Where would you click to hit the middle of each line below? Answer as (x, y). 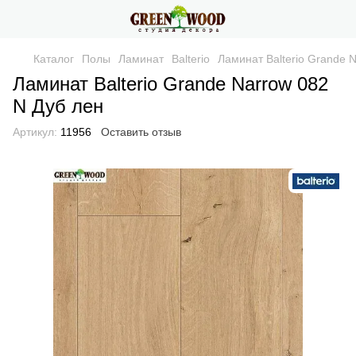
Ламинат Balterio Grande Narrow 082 (170, 84)
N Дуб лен (58, 106)
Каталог (54, 59)
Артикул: (35, 132)
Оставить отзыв (141, 132)
